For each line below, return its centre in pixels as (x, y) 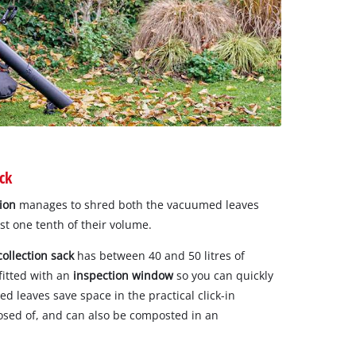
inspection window (123, 275)
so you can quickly (223, 275)
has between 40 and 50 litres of (159, 255)
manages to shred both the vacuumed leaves (137, 204)
